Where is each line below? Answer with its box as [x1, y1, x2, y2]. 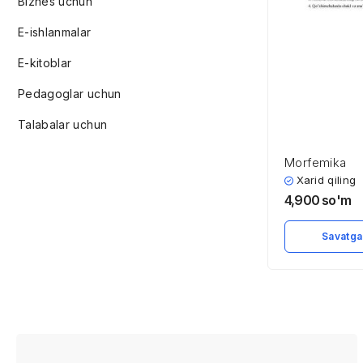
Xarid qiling [297, 173, 357, 186]
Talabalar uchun [18, 117, 108, 131]
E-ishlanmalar [18, 25, 92, 39]
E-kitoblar [18, 56, 72, 70]
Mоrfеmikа [284, 155, 347, 170]
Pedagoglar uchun [18, 87, 122, 100]
